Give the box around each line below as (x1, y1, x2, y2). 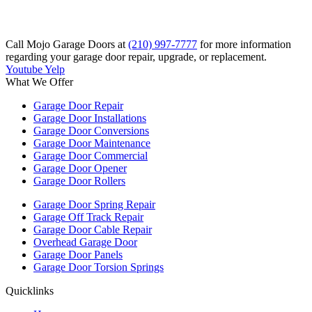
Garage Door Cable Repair (33, 224, 152, 236)
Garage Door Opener (33, 162, 127, 175)
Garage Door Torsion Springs (33, 261, 164, 274)
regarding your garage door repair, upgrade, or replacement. (6, 51, 267, 63)
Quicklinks (6, 285, 54, 297)
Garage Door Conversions (33, 125, 149, 137)
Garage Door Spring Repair (33, 198, 155, 211)
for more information (197, 38, 291, 51)
